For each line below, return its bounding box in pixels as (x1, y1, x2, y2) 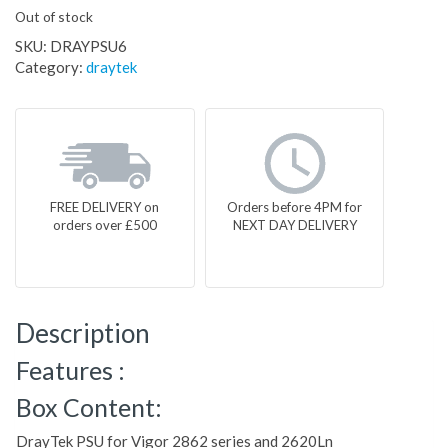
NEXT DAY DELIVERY (232, 217, 357, 234)
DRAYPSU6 (50, 37, 127, 56)
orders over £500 (52, 217, 157, 234)
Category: (15, 58, 86, 77)
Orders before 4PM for (227, 199, 363, 216)
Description (16, 317, 150, 350)
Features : (16, 355, 125, 386)
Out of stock (15, 8, 93, 26)
